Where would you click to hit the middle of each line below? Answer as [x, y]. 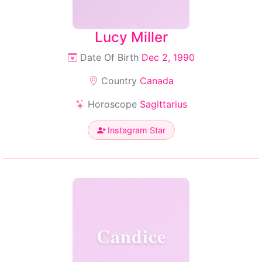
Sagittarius [163, 104]
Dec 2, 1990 [168, 57]
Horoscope [112, 104]
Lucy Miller [131, 37]
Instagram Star [135, 130]
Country [119, 81]
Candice [131, 236]
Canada [156, 81]
